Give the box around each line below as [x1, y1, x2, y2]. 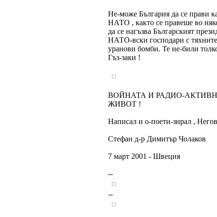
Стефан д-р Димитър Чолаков [108, 135, 206, 143]
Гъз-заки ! [108, 53, 140, 62]
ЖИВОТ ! [108, 100, 141, 108]
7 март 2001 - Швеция [108, 152, 180, 160]
